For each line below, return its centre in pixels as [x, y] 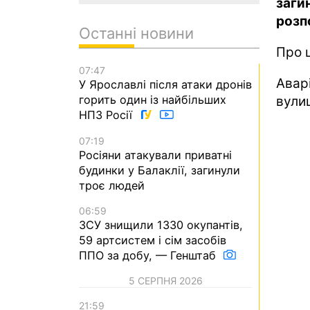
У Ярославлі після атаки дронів [165, 85]
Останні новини [136, 34]
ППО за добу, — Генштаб [149, 255]
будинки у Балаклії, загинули [159, 170]
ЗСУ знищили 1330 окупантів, [161, 225]
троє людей [112, 185]
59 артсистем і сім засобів [153, 240]
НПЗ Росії [107, 115]
